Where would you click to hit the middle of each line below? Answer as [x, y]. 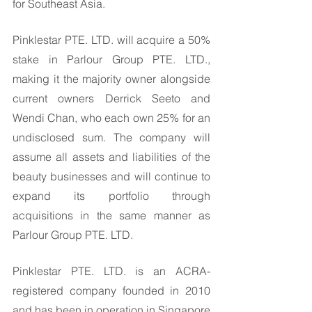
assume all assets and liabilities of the [111, 157]
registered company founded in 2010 [111, 290]
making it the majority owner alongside [111, 79]
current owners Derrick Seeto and [111, 98]
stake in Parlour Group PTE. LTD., [111, 59]
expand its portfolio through [111, 196]
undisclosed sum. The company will [111, 137]
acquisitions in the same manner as [111, 215]
